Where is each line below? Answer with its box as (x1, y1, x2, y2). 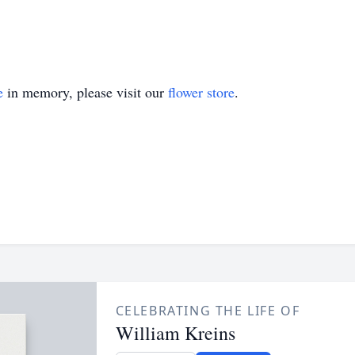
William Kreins (115, 320, 235, 345)
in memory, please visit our (3, 82, 168, 101)
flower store (168, 82, 235, 101)
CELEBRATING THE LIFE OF (115, 302, 300, 319)
